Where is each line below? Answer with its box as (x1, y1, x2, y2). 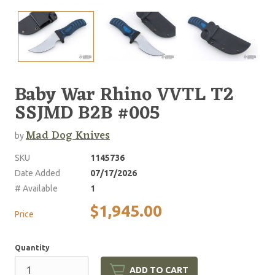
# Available (15, 183, 58, 193)
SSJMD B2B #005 (15, 97, 160, 130)
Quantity (15, 243, 50, 252)
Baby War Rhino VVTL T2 (15, 79, 234, 112)
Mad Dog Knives (26, 125, 110, 145)
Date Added (15, 168, 60, 178)
